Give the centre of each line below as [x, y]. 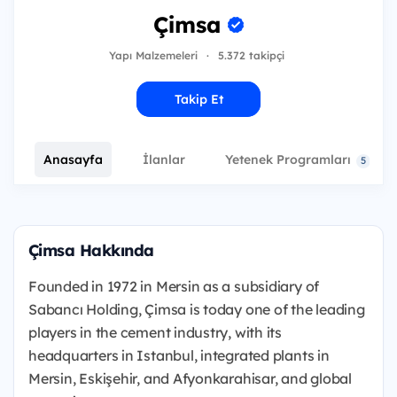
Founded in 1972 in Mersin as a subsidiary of [174, 286]
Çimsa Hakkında [91, 250]
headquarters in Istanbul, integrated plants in [179, 355]
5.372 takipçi [251, 55]
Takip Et [198, 99]
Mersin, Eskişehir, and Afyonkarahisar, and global [190, 378]
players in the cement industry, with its [155, 332]
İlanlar [164, 160]
